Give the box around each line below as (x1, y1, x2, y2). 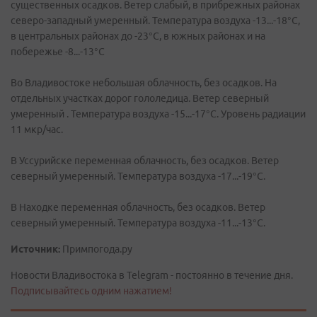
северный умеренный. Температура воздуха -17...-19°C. (11, 171, 265, 182)
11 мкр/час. (11, 124, 63, 135)
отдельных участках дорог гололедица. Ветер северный (11, 93, 269, 104)
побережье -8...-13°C (11, 46, 105, 57)
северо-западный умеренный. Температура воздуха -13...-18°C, (11, 15, 300, 26)
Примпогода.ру (60, 243, 132, 255)
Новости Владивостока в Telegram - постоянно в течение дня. (11, 270, 293, 281)
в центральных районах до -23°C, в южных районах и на (11, 30, 265, 42)
